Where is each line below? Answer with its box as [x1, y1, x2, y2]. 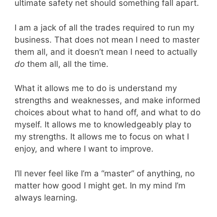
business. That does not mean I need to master [15, 34, 200, 45]
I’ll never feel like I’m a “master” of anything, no [15, 168, 195, 178]
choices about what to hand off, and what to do [15, 108, 201, 117]
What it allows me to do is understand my [15, 83, 177, 93]
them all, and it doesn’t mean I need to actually [15, 46, 197, 57]
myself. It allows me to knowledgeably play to [15, 120, 191, 129]
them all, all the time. [25, 59, 108, 69]
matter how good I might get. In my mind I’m [15, 180, 186, 190]
